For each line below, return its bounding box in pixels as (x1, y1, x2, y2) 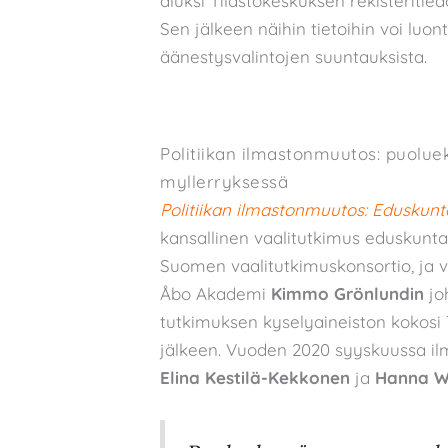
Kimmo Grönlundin (271, 282, 429, 304)
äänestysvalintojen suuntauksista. (160, 45, 427, 67)
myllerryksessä (160, 170, 288, 192)
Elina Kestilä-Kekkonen (160, 366, 350, 388)
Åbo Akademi (160, 282, 271, 304)
